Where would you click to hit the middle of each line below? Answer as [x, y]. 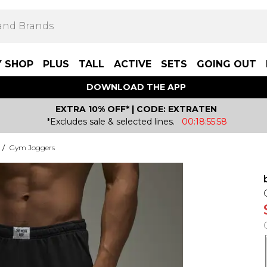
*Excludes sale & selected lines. [111, 122]
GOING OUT [226, 64]
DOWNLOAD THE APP [136, 87]
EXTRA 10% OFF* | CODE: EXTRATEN [136, 109]
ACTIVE [133, 64]
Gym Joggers [32, 148]
